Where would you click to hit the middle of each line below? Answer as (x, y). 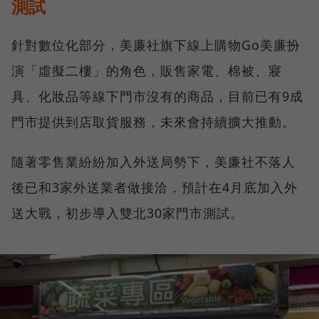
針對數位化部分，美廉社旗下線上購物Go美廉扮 (156, 45)
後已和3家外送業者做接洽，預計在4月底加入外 (155, 188)
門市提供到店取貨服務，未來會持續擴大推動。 (153, 122)
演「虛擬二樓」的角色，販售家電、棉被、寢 (147, 71)
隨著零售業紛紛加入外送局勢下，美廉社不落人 (153, 162)
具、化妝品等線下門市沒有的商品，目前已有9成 (157, 96)
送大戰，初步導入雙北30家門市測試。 (127, 213)
